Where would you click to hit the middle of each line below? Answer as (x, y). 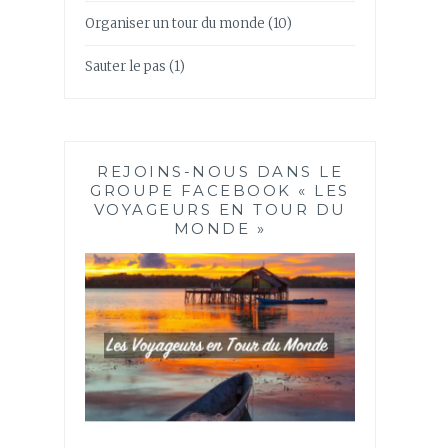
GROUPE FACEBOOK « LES (220, 190)
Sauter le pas (125, 67)
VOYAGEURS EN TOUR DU (220, 209)
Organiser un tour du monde (175, 23)
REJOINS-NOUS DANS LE (220, 171)
